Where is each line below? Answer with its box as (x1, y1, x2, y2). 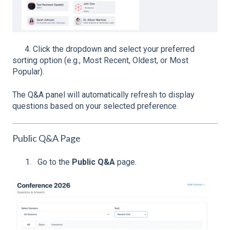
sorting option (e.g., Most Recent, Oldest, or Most (12, 55, 188, 66)
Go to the (37, 157, 72, 167)
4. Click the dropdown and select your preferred (12, 44, 195, 54)
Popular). (12, 67, 44, 77)
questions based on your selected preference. (12, 101, 178, 111)
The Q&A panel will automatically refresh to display (12, 89, 195, 100)
